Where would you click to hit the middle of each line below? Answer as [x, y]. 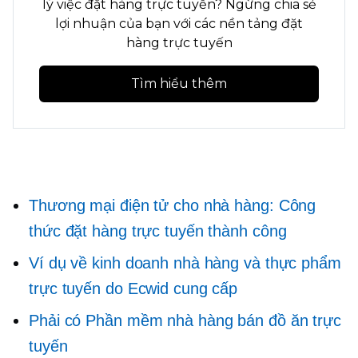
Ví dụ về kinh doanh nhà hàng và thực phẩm [185, 263]
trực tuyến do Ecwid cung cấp [133, 289]
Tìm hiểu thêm [179, 84]
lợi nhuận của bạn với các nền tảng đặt [179, 24]
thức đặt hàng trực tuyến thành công [158, 231]
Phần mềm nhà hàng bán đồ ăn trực [211, 321]
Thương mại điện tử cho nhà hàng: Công [173, 206]
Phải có [55, 321]
